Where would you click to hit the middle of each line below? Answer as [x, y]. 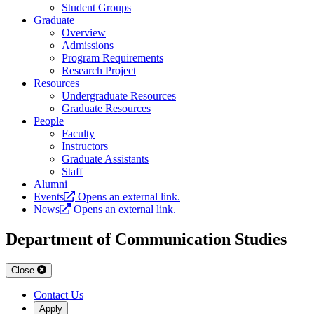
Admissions [88, 46]
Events [49, 197]
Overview [84, 33]
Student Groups [96, 8]
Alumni [50, 184]
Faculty [78, 134]
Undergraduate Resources [119, 96]
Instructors [85, 146]
